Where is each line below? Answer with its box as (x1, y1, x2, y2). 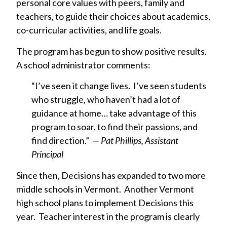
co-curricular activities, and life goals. (16, 24, 162, 36)
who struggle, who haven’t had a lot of (31, 94, 180, 105)
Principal (31, 148, 63, 160)
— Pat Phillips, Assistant (92, 135, 178, 146)
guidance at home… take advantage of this (31, 107, 197, 119)
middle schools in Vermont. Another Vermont (16, 183, 194, 195)
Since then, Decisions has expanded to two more (16, 169, 206, 181)
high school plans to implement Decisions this (16, 197, 194, 208)
